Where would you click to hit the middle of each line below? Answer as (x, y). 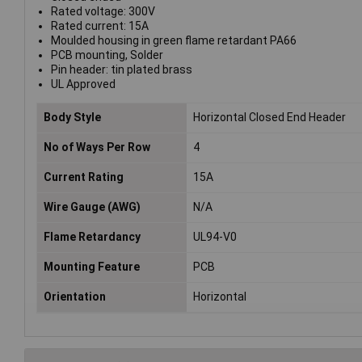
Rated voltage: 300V (103, 11)
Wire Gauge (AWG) (92, 206)
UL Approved (83, 84)
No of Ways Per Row (97, 147)
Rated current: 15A (99, 25)
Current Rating (84, 177)
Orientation (75, 296)
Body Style (72, 117)
